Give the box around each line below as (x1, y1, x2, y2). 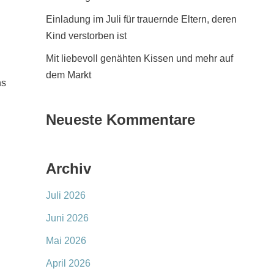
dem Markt (46, 70, 91, 80)
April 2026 (46, 258, 91, 268)
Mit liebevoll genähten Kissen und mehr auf (46, 53, 233, 64)
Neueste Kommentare (46, 111, 195, 128)
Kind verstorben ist (46, 31, 127, 41)
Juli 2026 (46, 190, 86, 201)
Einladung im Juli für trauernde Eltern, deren (46, 14, 237, 24)
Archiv (46, 160, 91, 177)
